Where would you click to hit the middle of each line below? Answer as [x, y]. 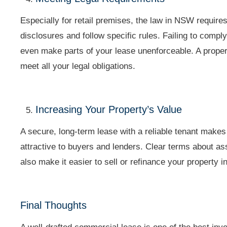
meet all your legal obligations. [78, 66]
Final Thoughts [54, 205]
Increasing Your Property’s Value [109, 109]
